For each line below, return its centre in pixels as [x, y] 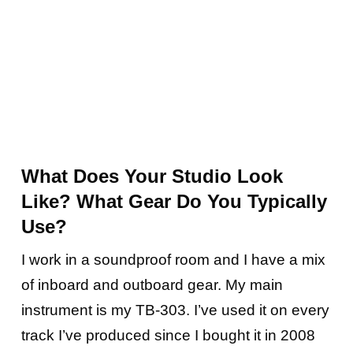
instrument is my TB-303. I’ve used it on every [175, 310]
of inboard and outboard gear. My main [152, 285]
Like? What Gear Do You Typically [174, 202]
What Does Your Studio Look [152, 176]
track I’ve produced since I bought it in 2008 [168, 336]
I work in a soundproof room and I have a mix [173, 260]
